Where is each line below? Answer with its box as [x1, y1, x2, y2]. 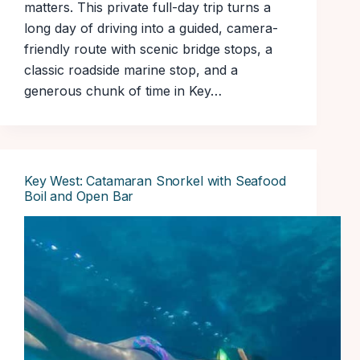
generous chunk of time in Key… [24, 83, 222, 100]
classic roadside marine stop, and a [24, 62, 238, 79]
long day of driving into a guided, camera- [24, 20, 278, 37]
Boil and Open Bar [24, 188, 134, 205]
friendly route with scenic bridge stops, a [24, 41, 272, 58]
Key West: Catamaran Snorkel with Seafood [24, 173, 286, 190]
